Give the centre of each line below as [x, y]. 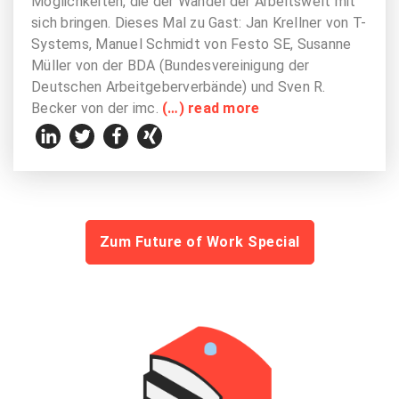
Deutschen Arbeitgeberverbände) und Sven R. [179, 86]
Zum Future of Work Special [199, 241]
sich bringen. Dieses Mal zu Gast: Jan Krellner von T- [199, 22]
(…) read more [211, 108]
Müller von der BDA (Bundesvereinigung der [171, 65]
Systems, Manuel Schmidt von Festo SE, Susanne [191, 44]
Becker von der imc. [97, 108]
